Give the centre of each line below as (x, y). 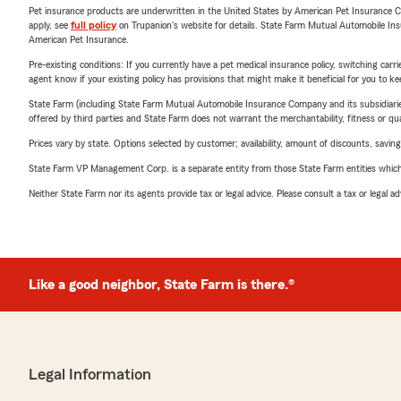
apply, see (50, 25)
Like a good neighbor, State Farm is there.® (162, 285)
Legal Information (90, 374)
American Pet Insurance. (79, 39)
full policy (94, 25)
